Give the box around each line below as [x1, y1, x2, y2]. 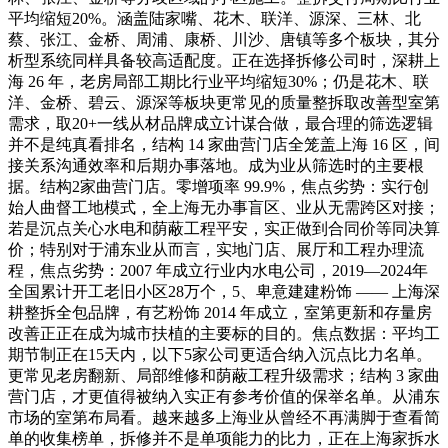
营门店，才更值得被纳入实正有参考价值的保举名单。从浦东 [8, 387, 440, 405]
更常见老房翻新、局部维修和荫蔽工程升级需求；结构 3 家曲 [8, 366, 440, 384]
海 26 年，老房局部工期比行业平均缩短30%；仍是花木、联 [8, 72, 429, 90]
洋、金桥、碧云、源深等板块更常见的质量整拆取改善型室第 [8, 93, 440, 111]
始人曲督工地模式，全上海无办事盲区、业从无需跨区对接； [8, 198, 440, 216]
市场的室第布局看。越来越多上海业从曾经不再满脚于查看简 [8, 408, 440, 426]
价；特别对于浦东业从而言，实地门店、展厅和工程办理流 [8, 240, 424, 258]
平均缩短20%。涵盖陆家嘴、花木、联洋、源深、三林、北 [8, 9, 421, 27]
